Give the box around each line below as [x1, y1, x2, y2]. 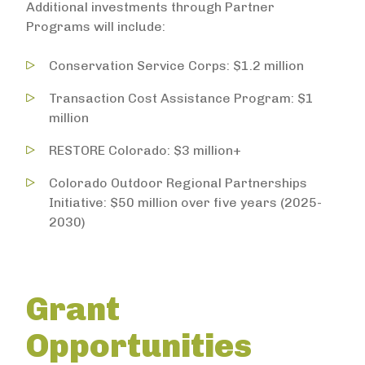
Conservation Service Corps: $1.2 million [49, 58, 304, 73]
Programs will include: [26, 19, 165, 34]
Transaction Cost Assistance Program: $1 [49, 90, 314, 106]
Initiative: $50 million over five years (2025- [49, 195, 322, 210]
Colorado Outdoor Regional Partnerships [49, 175, 307, 191]
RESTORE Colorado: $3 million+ [49, 143, 241, 158]
